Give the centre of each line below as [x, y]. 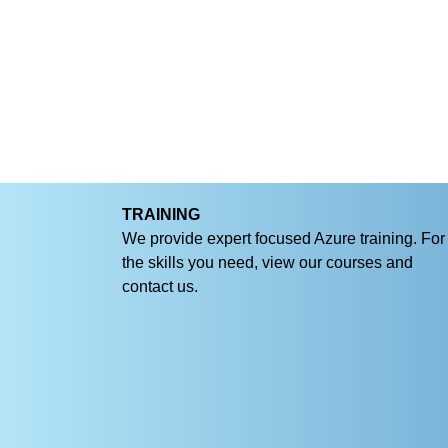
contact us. [160, 287]
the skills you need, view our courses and [267, 263]
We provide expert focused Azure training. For [283, 239]
